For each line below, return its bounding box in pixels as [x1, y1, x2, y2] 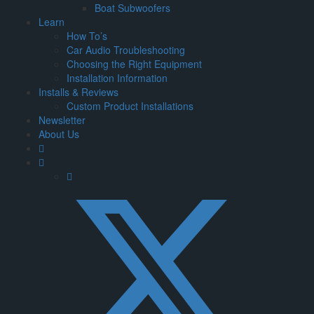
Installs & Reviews [39, 84, 118, 99]
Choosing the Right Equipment [67, 56, 202, 71]
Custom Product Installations [67, 98, 193, 113]
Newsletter [39, 112, 86, 127]
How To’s [67, 28, 107, 43]
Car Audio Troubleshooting [67, 42, 185, 57]
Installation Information [67, 70, 168, 85]
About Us [39, 126, 79, 141]
